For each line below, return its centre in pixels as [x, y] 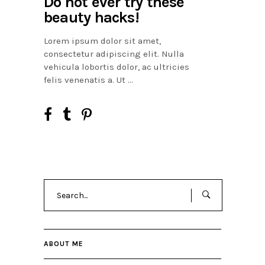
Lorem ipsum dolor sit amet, [102, 41]
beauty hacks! [91, 18]
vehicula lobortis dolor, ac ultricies [117, 67]
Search [57, 185]
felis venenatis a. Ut [86, 80]
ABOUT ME [64, 244]
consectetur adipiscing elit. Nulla [114, 54]
